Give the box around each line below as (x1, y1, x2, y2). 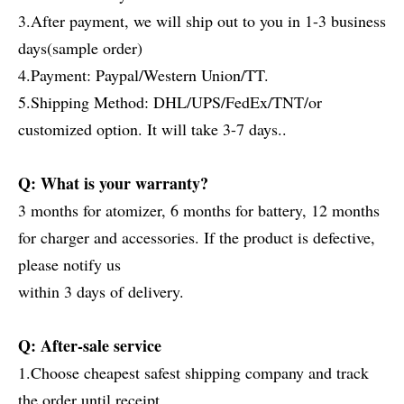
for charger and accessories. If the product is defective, (18, 226, 375, 248)
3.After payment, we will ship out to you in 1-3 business (18, 10, 386, 32)
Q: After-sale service (18, 334, 161, 357)
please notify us (18, 253, 121, 275)
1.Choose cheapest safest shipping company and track (18, 362, 369, 383)
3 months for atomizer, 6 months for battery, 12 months (18, 199, 380, 221)
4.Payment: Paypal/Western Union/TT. (18, 64, 269, 86)
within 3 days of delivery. (18, 280, 184, 302)
